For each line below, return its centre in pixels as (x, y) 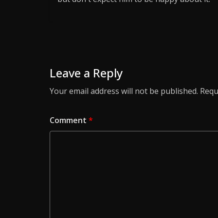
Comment (69, 120)
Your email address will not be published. (124, 91)
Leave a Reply (86, 73)
